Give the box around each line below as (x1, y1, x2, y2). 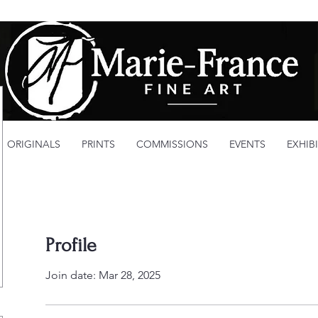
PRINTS (82, 138, 115, 150)
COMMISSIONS (136, 138, 208, 150)
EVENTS (229, 138, 265, 150)
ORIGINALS (7, 138, 60, 150)
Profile (45, 234, 97, 257)
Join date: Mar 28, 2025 (45, 268, 160, 283)
